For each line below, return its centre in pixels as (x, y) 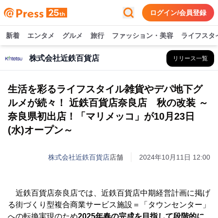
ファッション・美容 (143, 36)
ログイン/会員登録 (178, 13)
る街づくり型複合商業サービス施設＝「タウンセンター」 (109, 205)
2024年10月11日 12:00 (175, 157)
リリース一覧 (190, 58)
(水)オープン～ (40, 130)
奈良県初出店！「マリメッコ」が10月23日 (101, 116)
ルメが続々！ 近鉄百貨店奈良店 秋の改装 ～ (108, 103)
